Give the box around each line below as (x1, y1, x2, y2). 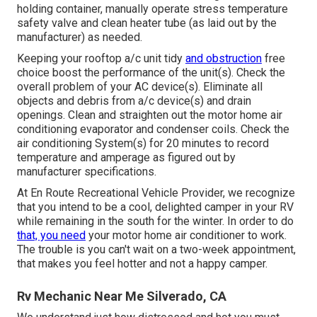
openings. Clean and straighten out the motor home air (17, 108, 282, 122)
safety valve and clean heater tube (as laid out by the (17, 16, 277, 30)
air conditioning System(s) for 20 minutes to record (17, 136, 269, 150)
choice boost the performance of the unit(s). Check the (17, 65, 285, 79)
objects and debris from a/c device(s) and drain (17, 93, 251, 108)
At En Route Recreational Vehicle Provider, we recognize (17, 185, 295, 200)
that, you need (17, 228, 86, 242)
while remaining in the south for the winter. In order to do (17, 214, 294, 228)
